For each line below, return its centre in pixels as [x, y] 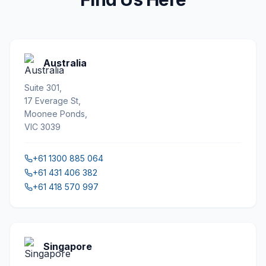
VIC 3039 [42, 127]
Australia [65, 63]
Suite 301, [43, 88]
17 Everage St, [53, 101]
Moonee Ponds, [56, 114]
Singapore [68, 246]
